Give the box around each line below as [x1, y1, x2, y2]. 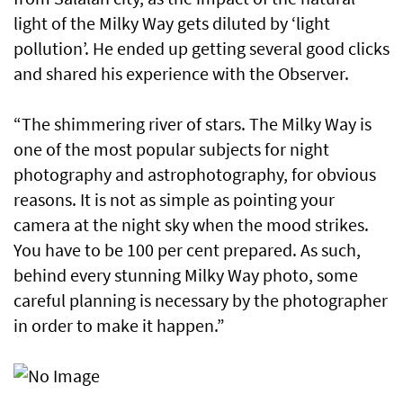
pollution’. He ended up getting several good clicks [13, 37, 390, 60]
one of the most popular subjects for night [13, 138, 329, 161]
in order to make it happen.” [13, 314, 225, 337]
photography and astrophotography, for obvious [13, 163, 376, 186]
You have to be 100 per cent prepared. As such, [13, 238, 361, 262]
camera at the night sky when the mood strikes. [13, 213, 369, 237]
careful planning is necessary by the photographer [13, 289, 388, 312]
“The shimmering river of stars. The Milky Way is [13, 112, 372, 136]
